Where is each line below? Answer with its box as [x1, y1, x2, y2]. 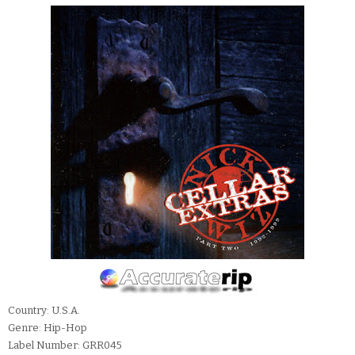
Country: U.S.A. [8, 304, 82, 317]
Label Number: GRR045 [8, 339, 122, 352]
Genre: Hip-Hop [8, 322, 90, 334]
